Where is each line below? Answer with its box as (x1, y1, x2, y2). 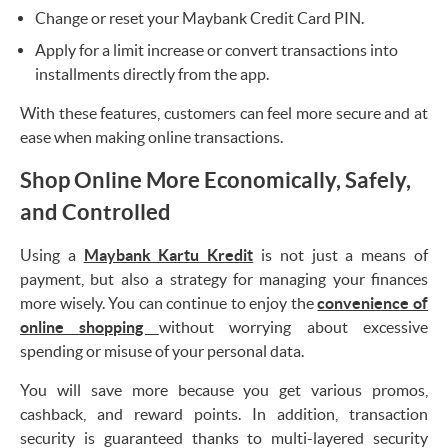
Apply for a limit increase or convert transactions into (35, 40, 398, 59)
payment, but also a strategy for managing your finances (20, 269, 428, 288)
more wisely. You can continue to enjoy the (20, 293, 318, 312)
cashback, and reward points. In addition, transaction (20, 404, 428, 423)
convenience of (317, 293, 429, 312)
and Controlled (20, 198, 171, 224)
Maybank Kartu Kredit (83, 245, 254, 264)
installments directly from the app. (35, 64, 269, 83)
